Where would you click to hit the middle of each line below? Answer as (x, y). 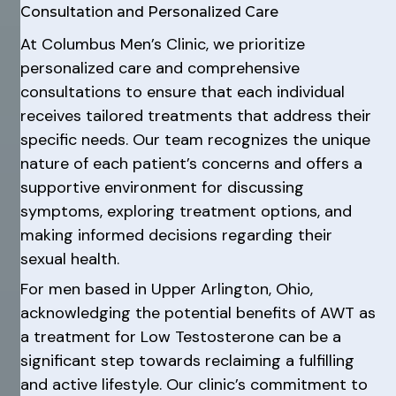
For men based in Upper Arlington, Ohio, (166, 289)
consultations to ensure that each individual (182, 91)
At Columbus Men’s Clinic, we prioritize (162, 44)
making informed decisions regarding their (176, 235)
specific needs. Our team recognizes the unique (195, 139)
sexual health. (69, 259)
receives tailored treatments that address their (195, 115)
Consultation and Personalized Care (149, 11)
